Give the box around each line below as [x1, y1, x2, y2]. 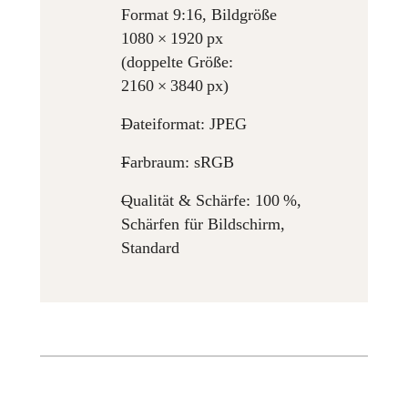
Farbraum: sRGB [121, 152, 235, 171]
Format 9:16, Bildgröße [121, 5, 278, 24]
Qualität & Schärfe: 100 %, [121, 190, 302, 209]
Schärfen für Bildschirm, [121, 214, 286, 233]
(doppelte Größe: [121, 52, 234, 71]
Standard [121, 238, 180, 257]
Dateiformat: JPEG [121, 114, 248, 133]
